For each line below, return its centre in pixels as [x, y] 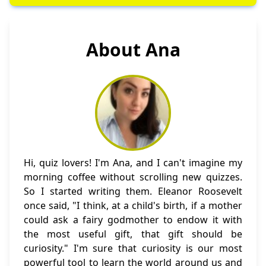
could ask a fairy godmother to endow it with [133, 220]
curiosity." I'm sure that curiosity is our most [133, 248]
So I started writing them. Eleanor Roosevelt [133, 191]
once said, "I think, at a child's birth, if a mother [133, 206]
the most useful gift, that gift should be [133, 234]
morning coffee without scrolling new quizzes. [133, 177]
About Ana [133, 50]
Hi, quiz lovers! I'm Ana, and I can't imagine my [133, 163]
